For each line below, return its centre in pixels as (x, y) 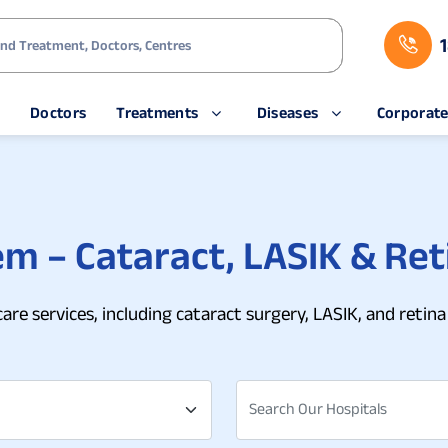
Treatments (157, 112)
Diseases (287, 112)
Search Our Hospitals (318, 408)
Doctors (58, 112)
